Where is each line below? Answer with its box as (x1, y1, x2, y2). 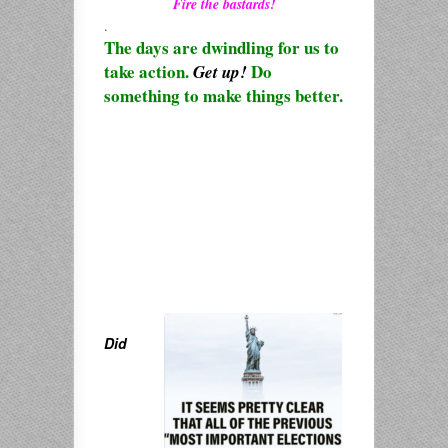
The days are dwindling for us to (104, 35, 339, 60)
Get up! (193, 60, 247, 84)
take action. (104, 59, 193, 84)
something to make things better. (104, 83, 343, 108)
